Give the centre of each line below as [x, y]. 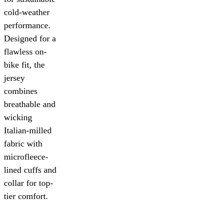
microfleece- [26, 157]
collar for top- [28, 183]
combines [21, 91]
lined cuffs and [30, 170]
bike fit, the [24, 65]
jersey [14, 78]
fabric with [23, 144]
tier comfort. [26, 196]
